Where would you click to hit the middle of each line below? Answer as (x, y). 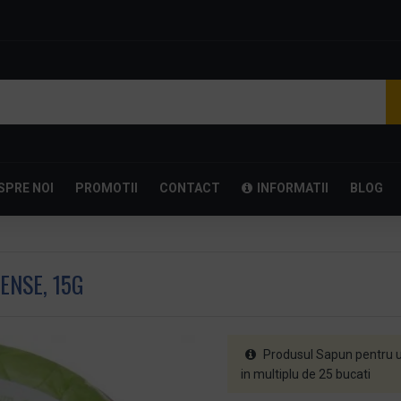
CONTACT (190, 188)
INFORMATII (293, 188)
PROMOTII (107, 188)
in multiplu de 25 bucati (306, 374)
